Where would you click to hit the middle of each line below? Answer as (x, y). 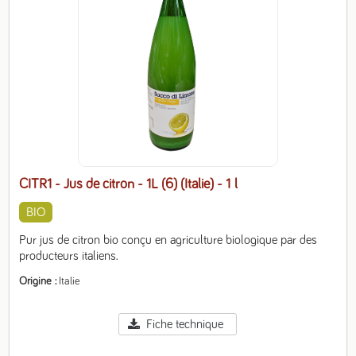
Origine (36, 281)
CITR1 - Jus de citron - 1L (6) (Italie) (118, 184)
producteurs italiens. (69, 256)
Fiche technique (184, 324)
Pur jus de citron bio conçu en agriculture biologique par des (168, 240)
